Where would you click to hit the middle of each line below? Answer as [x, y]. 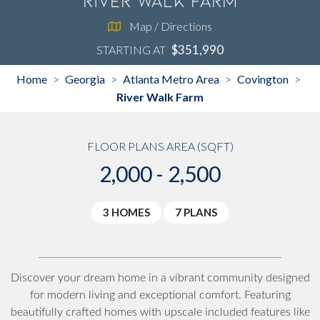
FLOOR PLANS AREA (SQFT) [160, 146]
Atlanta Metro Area [171, 79]
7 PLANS [196, 212]
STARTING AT [131, 49]
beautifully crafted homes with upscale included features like [160, 312]
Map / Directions [171, 26]
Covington [263, 79]
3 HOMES [126, 212]
